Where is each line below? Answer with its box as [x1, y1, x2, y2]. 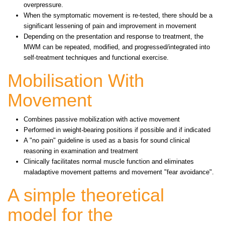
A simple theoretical [8, 184, 164, 205]
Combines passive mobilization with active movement [24, 115, 180, 123]
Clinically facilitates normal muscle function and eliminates [24, 157, 194, 165]
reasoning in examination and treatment [24, 147, 138, 155]
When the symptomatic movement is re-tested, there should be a [24, 11, 212, 19]
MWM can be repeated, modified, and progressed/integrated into [24, 43, 210, 51]
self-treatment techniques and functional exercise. [24, 53, 169, 61]
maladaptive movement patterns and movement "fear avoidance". [24, 168, 214, 176]
